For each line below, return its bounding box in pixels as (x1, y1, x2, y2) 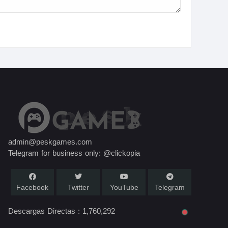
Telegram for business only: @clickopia (8, 146, 140, 161)
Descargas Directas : (8, 204, 82, 219)
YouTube (109, 181, 138, 195)
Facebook (16, 181, 48, 195)
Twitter (67, 181, 89, 195)
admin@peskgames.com (8, 135, 92, 150)
